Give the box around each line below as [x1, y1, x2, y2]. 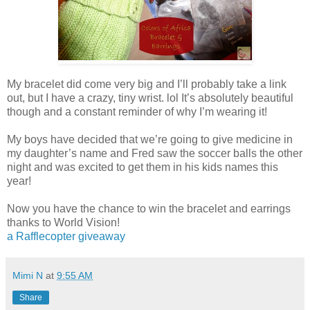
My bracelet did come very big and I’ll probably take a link [7, 78, 286, 91]
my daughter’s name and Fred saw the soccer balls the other [7, 147, 302, 160]
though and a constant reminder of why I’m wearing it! [7, 106, 267, 118]
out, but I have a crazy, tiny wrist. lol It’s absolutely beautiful [7, 92, 293, 104]
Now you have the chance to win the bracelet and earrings [7, 203, 291, 215]
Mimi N [12, 270, 43, 282]
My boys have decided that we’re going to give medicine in [7, 134, 293, 146]
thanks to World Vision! [7, 217, 120, 229]
